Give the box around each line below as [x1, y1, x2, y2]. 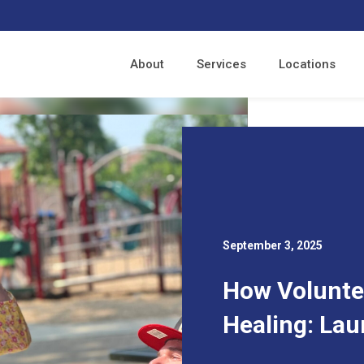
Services [197, 57, 246, 72]
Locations [279, 57, 336, 72]
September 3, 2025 [223, 239, 323, 253]
